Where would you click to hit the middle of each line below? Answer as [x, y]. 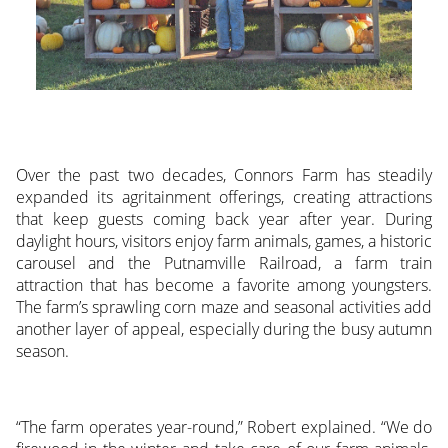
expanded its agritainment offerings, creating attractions [224, 197]
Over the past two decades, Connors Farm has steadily [224, 175]
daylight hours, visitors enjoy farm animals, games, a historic [224, 241]
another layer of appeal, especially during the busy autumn [224, 329]
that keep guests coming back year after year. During [224, 219]
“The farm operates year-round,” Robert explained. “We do [224, 427]
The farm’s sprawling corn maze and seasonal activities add [224, 307]
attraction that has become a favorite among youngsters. [224, 285]
